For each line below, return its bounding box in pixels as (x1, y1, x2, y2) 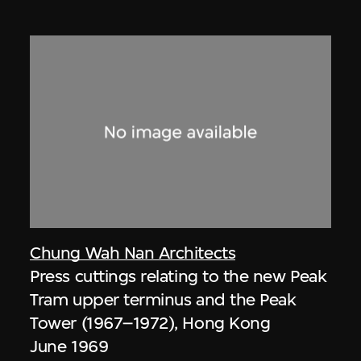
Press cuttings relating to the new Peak (30, 265, 327, 286)
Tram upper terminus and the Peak (30, 288, 297, 309)
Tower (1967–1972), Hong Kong (30, 312, 271, 333)
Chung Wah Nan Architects (30, 242, 236, 263)
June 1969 (30, 335, 109, 356)
